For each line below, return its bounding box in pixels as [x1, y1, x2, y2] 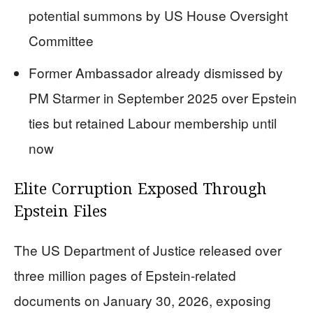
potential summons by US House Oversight [29, 5, 288, 24]
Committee [29, 30, 94, 50]
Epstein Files [14, 201, 107, 224]
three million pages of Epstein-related [14, 265, 236, 284]
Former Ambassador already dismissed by [29, 62, 283, 82]
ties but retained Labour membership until [29, 112, 277, 132]
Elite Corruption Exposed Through [14, 178, 267, 201]
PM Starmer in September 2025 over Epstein [29, 87, 297, 107]
